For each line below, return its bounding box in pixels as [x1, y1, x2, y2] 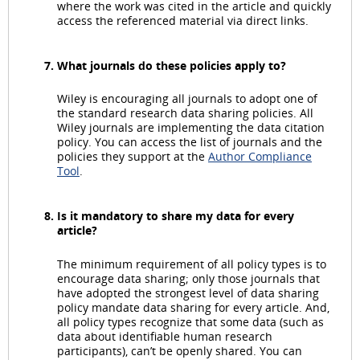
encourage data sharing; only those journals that [57, 270, 320, 286]
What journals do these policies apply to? [57, 58, 286, 74]
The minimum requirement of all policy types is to [57, 256, 326, 272]
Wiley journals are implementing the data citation [57, 120, 325, 136]
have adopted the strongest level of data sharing [57, 284, 319, 301]
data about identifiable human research [57, 328, 272, 344]
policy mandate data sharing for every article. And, [57, 299, 329, 315]
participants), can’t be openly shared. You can [57, 342, 302, 358]
